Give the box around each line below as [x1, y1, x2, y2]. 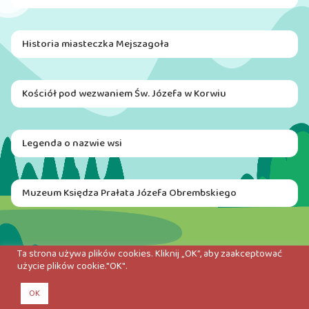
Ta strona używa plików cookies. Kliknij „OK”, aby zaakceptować [17, 246, 282, 262]
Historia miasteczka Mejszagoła [21, 36, 169, 52]
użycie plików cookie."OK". [17, 258, 128, 275]
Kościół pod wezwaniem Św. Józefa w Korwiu [21, 86, 226, 102]
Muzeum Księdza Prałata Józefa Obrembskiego [21, 185, 237, 201]
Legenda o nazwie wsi [21, 135, 122, 152]
